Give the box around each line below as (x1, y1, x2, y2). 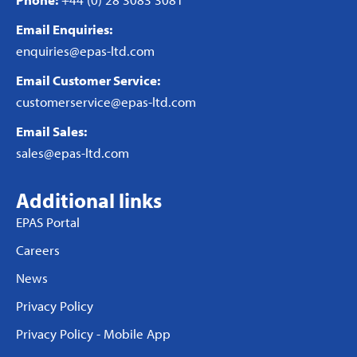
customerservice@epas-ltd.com (16, 93, 196, 111)
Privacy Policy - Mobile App (16, 325, 171, 343)
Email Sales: (16, 123, 87, 140)
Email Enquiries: (16, 21, 112, 38)
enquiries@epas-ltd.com (16, 42, 155, 60)
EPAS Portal (16, 214, 80, 231)
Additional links (16, 187, 162, 214)
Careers (16, 241, 60, 259)
